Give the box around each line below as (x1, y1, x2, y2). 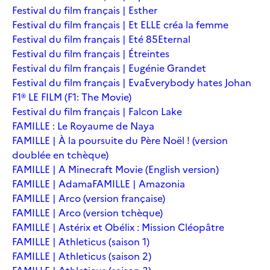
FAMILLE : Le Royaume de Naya (12, 118, 154, 133)
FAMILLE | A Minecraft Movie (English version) (12, 162, 219, 177)
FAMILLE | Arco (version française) (12, 190, 165, 206)
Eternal (158, 31, 190, 46)
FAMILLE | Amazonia (92, 176, 185, 191)
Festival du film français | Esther (12, 2, 157, 17)
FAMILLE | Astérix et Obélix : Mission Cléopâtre (12, 219, 224, 234)
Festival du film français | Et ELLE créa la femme (12, 17, 228, 32)
